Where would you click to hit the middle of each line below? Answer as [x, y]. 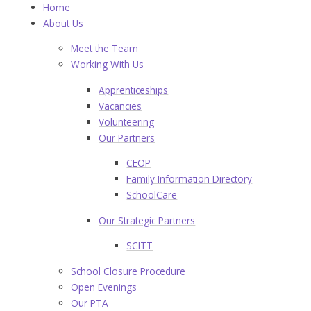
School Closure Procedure [128, 271]
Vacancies [120, 106]
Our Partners [127, 137]
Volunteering [127, 121]
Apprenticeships [134, 90]
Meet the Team [105, 49]
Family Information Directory [190, 179]
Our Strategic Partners [147, 220]
